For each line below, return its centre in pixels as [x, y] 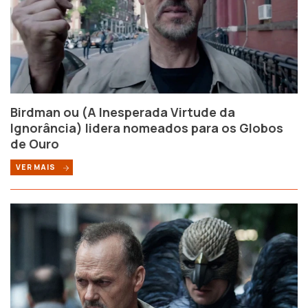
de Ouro [35, 144]
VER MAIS [37, 167]
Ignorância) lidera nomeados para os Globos [147, 128]
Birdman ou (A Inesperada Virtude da [123, 112]
